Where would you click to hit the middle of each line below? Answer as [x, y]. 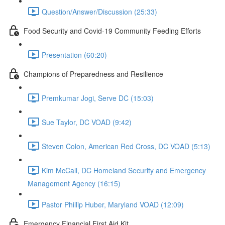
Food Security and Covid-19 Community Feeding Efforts [112, 30]
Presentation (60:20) [74, 54]
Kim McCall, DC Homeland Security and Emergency [124, 170]
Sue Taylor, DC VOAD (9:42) [87, 122]
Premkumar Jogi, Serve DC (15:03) [98, 98]
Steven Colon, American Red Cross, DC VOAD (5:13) [126, 146]
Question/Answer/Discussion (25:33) [99, 11]
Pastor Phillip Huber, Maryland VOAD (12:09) [113, 204]
